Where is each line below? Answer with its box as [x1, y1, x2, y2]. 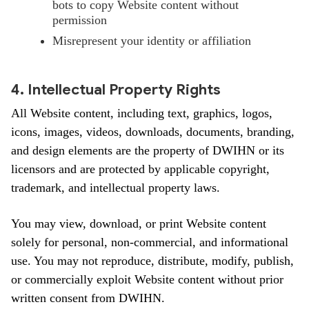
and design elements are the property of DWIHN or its [11, 143, 284, 157]
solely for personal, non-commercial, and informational [11, 235, 288, 249]
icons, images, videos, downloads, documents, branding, [11, 125, 295, 139]
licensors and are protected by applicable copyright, [11, 162, 270, 176]
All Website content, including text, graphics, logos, [11, 106, 272, 120]
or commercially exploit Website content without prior [11, 272, 283, 286]
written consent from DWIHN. [11, 291, 165, 305]
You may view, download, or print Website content [11, 217, 266, 230]
